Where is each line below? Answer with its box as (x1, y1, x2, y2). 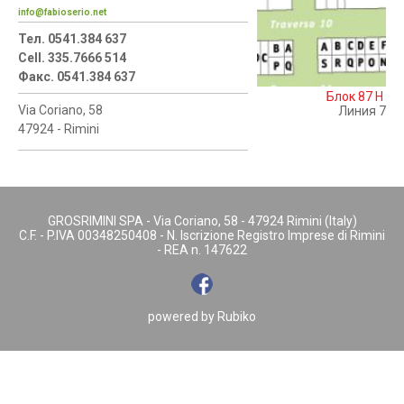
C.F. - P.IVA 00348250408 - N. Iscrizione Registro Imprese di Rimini (19, 228, 385, 243)
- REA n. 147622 (157, 243, 247, 257)
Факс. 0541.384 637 (18, 69, 135, 84)
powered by (148, 309, 217, 324)
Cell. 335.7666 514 (18, 50, 126, 65)
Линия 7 (338, 103, 386, 118)
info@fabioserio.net (18, 7, 106, 17)
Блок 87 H (326, 88, 386, 104)
